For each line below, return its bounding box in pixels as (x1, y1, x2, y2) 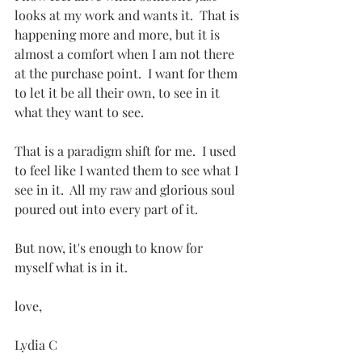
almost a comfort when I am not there (15, 45, 238, 63)
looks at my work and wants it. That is (15, 6, 242, 24)
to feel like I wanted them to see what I (15, 162, 242, 179)
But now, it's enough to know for (15, 239, 206, 257)
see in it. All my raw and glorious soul (15, 181, 238, 199)
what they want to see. (15, 103, 144, 121)
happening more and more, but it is (15, 26, 223, 44)
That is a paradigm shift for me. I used (15, 142, 239, 160)
